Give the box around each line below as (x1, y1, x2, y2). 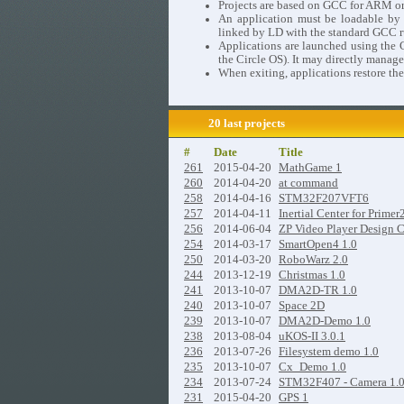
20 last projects (208, 116, 285, 130)
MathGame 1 (279, 161, 342, 174)
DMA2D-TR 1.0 (279, 284, 357, 297)
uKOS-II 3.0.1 (279, 330, 345, 343)
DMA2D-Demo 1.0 (279, 315, 371, 327)
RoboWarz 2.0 (279, 253, 348, 266)
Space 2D (279, 299, 325, 312)
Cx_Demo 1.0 (279, 361, 346, 373)
